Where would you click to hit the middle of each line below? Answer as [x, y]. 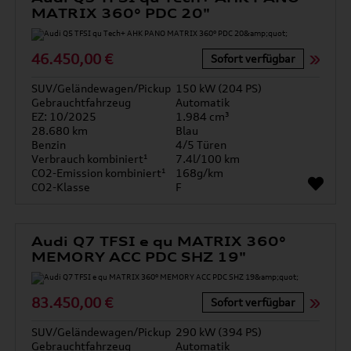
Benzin [49, 145]
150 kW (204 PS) [219, 88]
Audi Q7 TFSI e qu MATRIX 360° [159, 241]
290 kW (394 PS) [219, 332]
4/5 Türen [201, 145]
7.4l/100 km [208, 159]
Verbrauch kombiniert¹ [90, 159]
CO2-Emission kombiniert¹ [99, 173]
